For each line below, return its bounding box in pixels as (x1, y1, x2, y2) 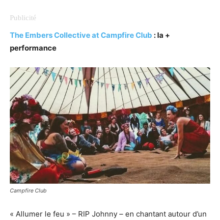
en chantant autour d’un (125, 209, 207, 219)
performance (10, 43, 56, 53)
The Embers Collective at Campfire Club (10, 30, 152, 40)
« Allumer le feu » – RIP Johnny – (10, 209, 123, 219)
